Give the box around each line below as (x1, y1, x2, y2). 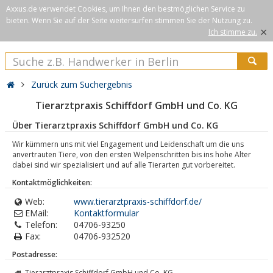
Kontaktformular (74, 207, 139, 219)
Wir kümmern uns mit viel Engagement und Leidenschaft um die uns (12, 139, 244, 149)
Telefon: (25, 219, 57, 230)
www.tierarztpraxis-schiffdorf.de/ (74, 196, 202, 207)
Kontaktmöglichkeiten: (12, 177, 92, 188)
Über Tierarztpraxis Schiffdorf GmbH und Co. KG (12, 119, 218, 131)
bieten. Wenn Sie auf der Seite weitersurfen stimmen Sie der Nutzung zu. (6, 15, 252, 26)
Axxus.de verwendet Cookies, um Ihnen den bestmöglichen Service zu (6, 4, 245, 14)
